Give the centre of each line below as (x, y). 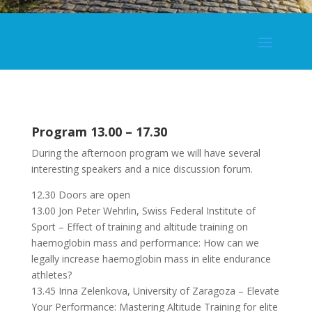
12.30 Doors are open (80, 194)
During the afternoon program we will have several (146, 153)
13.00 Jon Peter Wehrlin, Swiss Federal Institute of (143, 210)
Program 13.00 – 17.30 (99, 131)
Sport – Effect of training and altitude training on (139, 226)
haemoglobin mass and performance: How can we (145, 242)
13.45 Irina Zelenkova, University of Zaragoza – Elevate (155, 290)
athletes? (51, 274)
